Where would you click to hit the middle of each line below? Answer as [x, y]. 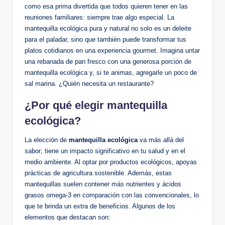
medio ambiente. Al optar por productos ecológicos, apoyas [111, 162]
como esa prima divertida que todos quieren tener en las [106, 7]
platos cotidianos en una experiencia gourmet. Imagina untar [112, 51]
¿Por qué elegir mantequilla [96, 105]
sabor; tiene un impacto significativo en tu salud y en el [105, 151]
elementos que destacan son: [68, 217]
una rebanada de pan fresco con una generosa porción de [108, 62]
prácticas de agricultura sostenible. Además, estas [98, 173]
